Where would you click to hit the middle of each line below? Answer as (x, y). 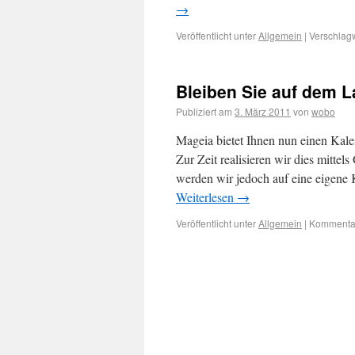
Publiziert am (204, 111)
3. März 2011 (263, 111)
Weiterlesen (206, 197)
